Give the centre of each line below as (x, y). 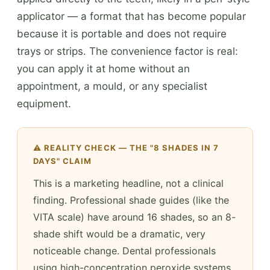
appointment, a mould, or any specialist (112, 86)
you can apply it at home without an (103, 68)
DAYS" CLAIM (63, 161)
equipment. (44, 103)
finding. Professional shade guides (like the (131, 200)
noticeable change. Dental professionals (124, 250)
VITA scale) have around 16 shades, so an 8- (134, 217)
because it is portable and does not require (122, 33)
